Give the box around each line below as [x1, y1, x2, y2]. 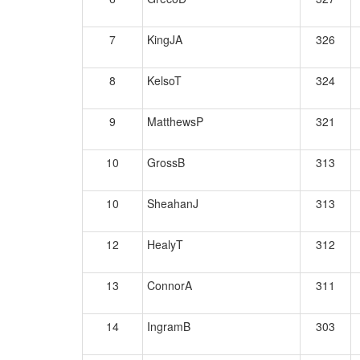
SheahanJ [147, 195, 198, 211]
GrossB [147, 154, 185, 170]
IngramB [147, 318, 190, 334]
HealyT [147, 236, 183, 252]
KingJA [147, 31, 182, 47]
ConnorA [147, 277, 192, 293]
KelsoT [147, 72, 182, 88]
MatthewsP [147, 113, 203, 129]
